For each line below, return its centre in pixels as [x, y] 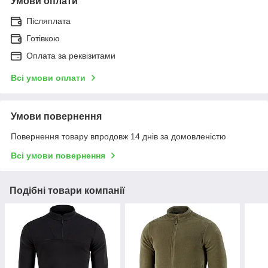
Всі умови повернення [58, 155]
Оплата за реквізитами [71, 55]
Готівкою [43, 38]
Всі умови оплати [48, 77]
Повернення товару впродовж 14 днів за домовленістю [118, 136]
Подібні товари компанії [67, 190]
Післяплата [48, 21]
